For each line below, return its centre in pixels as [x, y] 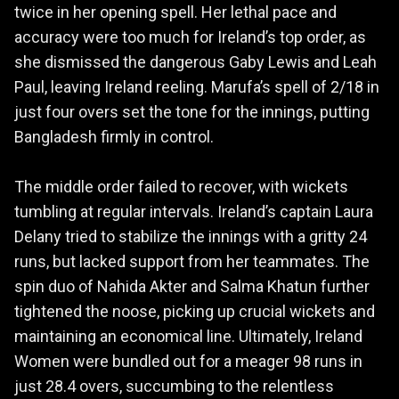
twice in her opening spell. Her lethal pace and [175, 12]
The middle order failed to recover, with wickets [181, 186]
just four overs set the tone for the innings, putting [192, 111]
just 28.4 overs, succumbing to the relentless [174, 386]
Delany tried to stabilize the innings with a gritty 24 [191, 236]
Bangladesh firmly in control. [114, 136]
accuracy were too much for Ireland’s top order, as [190, 37]
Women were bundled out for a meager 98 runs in [188, 361]
